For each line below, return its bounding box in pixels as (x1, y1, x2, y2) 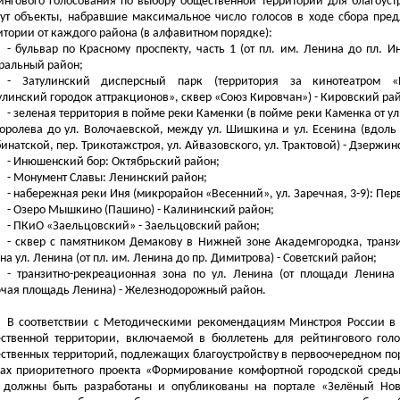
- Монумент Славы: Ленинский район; (6, 171, 207, 185)
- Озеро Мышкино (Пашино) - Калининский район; (6, 204, 274, 217)
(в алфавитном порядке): (137, 27, 272, 40)
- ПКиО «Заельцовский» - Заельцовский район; (6, 220, 260, 233)
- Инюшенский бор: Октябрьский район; (6, 155, 220, 169)
